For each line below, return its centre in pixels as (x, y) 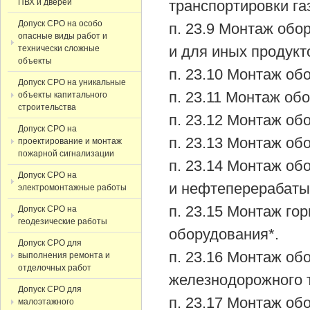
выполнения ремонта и (64, 255)
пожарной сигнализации (66, 154)
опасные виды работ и (63, 36)
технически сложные (59, 48)
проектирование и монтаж (70, 141)
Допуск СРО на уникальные (72, 82)
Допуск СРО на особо (60, 24)
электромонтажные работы (72, 188)
